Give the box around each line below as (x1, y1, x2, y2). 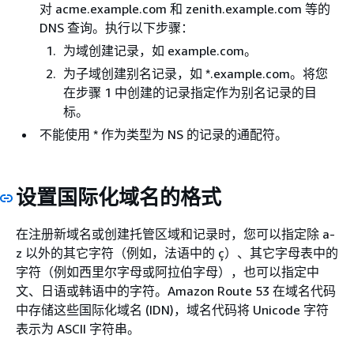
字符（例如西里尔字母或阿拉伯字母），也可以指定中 (16, 264, 319, 280)
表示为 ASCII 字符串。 (16, 321, 140, 337)
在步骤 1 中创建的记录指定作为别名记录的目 (63, 84, 317, 100)
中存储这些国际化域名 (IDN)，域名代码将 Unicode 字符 (16, 302, 329, 318)
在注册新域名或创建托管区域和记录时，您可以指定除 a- (16, 226, 335, 242)
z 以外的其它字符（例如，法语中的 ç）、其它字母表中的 (16, 245, 338, 261)
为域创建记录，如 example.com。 (63, 42, 257, 58)
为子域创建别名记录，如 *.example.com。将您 (63, 65, 328, 81)
